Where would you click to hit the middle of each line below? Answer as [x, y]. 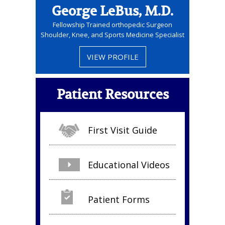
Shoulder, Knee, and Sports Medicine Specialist [113, 35]
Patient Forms [119, 199]
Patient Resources [113, 95]
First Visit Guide [123, 130]
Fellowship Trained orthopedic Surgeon [113, 25]
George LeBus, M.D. [113, 11]
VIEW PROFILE [113, 57]
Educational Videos [129, 165]
